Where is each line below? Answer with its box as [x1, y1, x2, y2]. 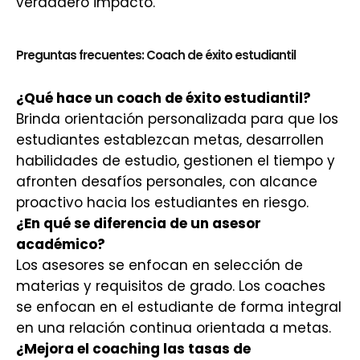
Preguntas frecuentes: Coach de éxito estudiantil [16, 47, 296, 63]
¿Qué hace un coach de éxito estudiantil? [16, 88, 311, 108]
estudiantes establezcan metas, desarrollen [16, 130, 324, 149]
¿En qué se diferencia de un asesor [16, 214, 261, 233]
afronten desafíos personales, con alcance [16, 172, 317, 191]
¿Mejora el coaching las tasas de [16, 339, 251, 358]
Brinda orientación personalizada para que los [16, 109, 338, 129]
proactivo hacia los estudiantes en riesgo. [16, 193, 309, 212]
